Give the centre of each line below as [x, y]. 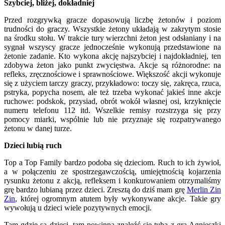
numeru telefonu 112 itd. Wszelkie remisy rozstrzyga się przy [113, 110]
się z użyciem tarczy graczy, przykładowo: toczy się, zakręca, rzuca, [113, 83]
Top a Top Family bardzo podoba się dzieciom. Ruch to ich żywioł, [113, 162]
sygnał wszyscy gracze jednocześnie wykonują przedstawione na [113, 47]
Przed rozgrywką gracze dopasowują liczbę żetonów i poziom [113, 20]
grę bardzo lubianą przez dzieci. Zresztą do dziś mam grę [95, 189]
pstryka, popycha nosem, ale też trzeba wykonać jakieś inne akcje [113, 92]
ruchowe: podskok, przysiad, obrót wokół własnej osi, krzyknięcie [113, 101]
